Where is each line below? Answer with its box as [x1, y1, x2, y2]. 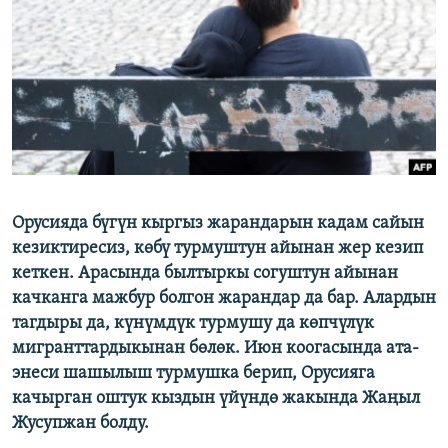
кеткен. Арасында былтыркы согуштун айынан [12, 264, 398, 284]
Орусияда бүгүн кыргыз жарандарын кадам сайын [12, 214, 424, 234]
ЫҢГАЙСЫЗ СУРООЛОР [36, 83, 166, 98]
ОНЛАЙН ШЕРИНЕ [18, 9, 125, 24]
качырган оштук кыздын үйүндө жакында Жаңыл [12, 389, 420, 409]
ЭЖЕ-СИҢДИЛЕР [36, 11, 131, 26]
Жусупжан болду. [12, 414, 149, 434]
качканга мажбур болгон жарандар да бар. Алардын [12, 289, 436, 309]
